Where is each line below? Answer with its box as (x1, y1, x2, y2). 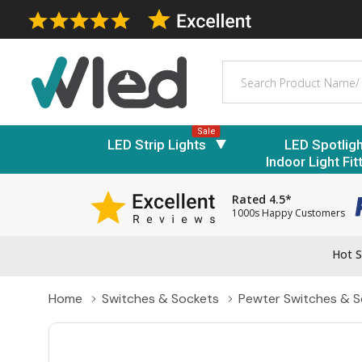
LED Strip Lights (107, 136, 206, 153)
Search (222, 61, 263, 78)
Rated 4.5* (232, 192, 292, 208)
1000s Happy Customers (232, 206, 345, 221)
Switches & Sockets (102, 290, 219, 308)
